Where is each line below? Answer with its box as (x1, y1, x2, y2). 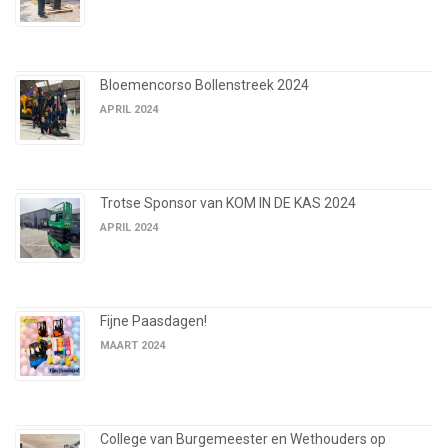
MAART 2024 (100, 339, 165, 353)
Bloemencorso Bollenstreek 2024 (100, 77, 309, 94)
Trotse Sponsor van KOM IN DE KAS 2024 (100, 195, 356, 212)
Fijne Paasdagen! (100, 313, 207, 330)
